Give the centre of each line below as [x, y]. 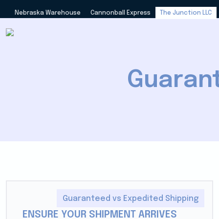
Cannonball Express [120, 13]
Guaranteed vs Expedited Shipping [131, 198]
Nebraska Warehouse [47, 13]
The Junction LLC [186, 13]
